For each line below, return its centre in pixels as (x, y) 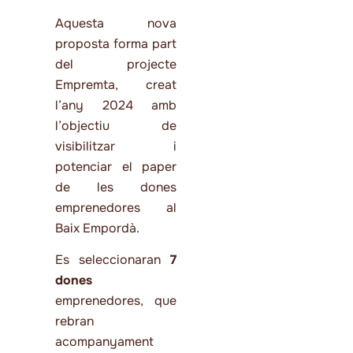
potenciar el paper (116, 166)
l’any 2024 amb (116, 105)
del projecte (116, 64)
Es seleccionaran (113, 260)
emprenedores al (116, 207)
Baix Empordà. (99, 228)
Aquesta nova (116, 23)
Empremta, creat (116, 84)
